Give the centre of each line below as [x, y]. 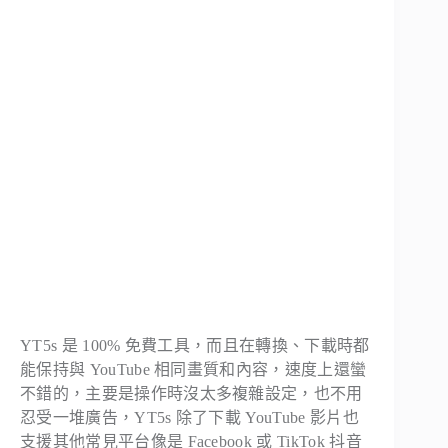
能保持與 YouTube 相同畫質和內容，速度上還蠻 [193, 369]
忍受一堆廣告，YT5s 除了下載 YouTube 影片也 [189, 417]
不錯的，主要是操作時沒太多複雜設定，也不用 [191, 393]
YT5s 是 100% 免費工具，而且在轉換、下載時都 [195, 345]
